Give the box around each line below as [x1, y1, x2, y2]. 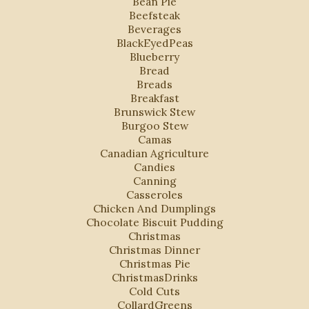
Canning [132, 174, 177, 188]
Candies [134, 160, 175, 174]
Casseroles [126, 188, 183, 201]
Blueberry [130, 50, 179, 63]
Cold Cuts [129, 284, 180, 298]
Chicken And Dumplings [93, 201, 216, 215]
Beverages [128, 22, 181, 36]
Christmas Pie [119, 257, 190, 270]
